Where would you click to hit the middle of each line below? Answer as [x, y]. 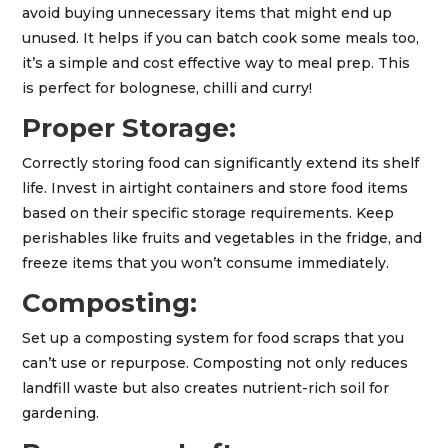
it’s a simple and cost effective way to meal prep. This [216, 63]
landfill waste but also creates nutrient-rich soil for [206, 388]
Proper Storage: [133, 128]
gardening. [61, 413]
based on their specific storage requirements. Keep [208, 213]
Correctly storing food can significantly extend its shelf [221, 163]
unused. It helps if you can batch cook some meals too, [221, 38]
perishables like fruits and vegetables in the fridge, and [222, 238]
